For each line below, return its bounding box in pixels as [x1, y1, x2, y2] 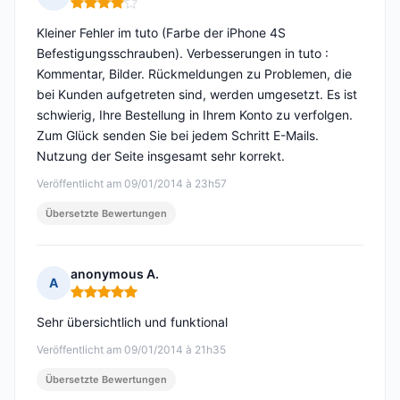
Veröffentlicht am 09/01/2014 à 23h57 [37, 177, 227, 191]
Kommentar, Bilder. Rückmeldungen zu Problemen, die [37, 66, 352, 82]
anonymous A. [71, 266, 159, 282]
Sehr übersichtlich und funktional [37, 314, 228, 330]
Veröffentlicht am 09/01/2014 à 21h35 [37, 343, 226, 357]
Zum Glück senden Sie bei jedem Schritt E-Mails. [37, 128, 319, 144]
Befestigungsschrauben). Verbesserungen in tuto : [37, 46, 329, 62]
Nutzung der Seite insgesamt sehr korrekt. [37, 148, 285, 164]
